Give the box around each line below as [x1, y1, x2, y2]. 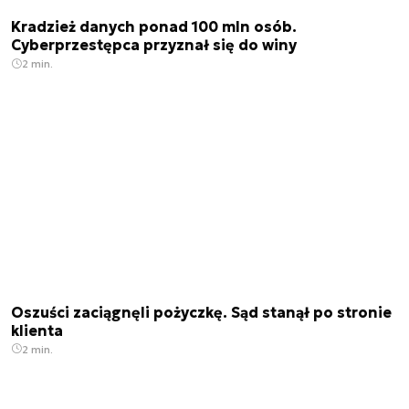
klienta [11, 320, 63, 340]
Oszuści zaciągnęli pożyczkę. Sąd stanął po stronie [11, 302, 392, 321]
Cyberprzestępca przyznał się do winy [11, 36, 297, 55]
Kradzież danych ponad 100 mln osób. [11, 17, 297, 37]
